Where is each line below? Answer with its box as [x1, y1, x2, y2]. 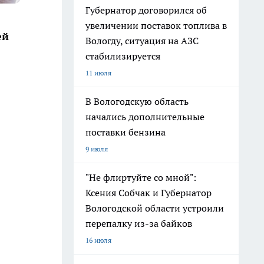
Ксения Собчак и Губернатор [85, 187, 212, 199]
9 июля [85, 144, 108, 153]
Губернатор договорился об [85, 4, 207, 16]
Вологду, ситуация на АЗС [85, 35, 199, 47]
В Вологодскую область [85, 95, 189, 107]
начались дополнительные [85, 111, 204, 123]
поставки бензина [85, 126, 166, 138]
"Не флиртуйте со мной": [85, 171, 196, 183]
